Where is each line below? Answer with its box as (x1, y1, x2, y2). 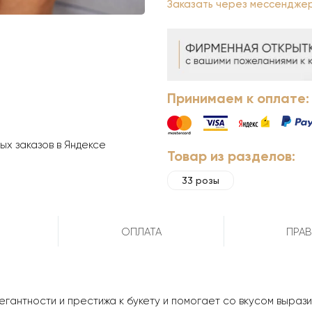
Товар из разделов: (167, 148, 295, 165)
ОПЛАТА (120, 226, 162, 239)
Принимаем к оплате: (167, 90, 309, 107)
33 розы (182, 175, 219, 187)
